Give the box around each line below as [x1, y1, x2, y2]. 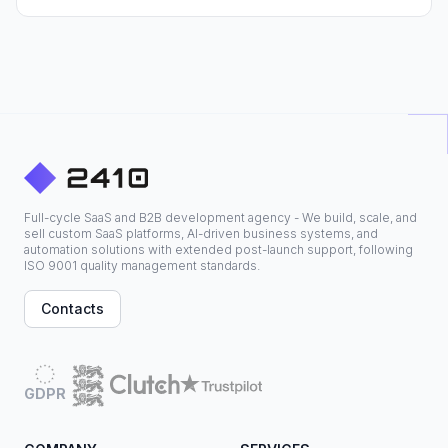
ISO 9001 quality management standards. [24, 258, 260, 273]
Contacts [41, 300, 104, 317]
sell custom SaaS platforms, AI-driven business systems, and [24, 226, 378, 241]
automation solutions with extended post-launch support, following [24, 242, 413, 257]
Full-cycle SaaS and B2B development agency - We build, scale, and [24, 210, 417, 225]
